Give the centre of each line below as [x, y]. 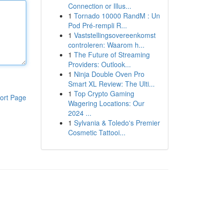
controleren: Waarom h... [106, 45]
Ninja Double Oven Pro [109, 74]
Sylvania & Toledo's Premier [117, 123]
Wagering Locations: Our [106, 103]
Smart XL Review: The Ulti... [111, 84]
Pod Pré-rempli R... [97, 25]
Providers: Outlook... [99, 64]
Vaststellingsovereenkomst [115, 35]
